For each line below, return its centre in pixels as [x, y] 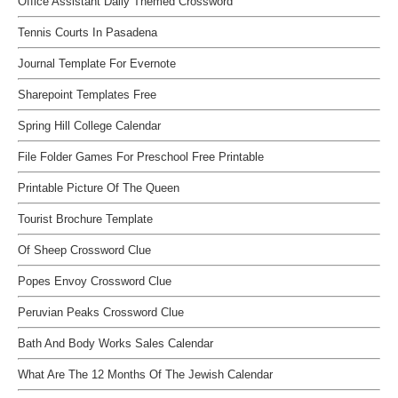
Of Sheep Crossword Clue [84, 251]
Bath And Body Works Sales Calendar [115, 344]
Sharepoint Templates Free [87, 95]
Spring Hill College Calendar [89, 126]
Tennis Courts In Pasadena [88, 33]
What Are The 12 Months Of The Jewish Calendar [145, 375]
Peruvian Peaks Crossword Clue [101, 313]
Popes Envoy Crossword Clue [95, 282]
